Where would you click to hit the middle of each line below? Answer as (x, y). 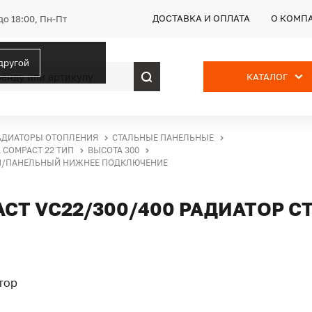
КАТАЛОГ (267, 77)
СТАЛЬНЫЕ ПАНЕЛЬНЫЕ (163, 138)
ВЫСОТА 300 (114, 150)
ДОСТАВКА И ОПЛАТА (201, 18)
